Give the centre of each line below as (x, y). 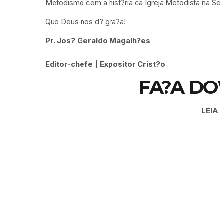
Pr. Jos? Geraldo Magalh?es (98, 40)
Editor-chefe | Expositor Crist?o (105, 64)
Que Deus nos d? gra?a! (85, 22)
